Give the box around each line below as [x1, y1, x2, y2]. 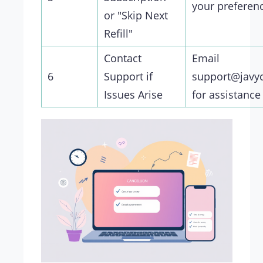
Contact [104, 51, 141, 66]
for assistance [192, 87, 261, 102]
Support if [104, 69, 153, 84]
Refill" [104, 26, 133, 41]
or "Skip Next [104, 8, 168, 23]
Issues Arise [104, 87, 163, 102]
